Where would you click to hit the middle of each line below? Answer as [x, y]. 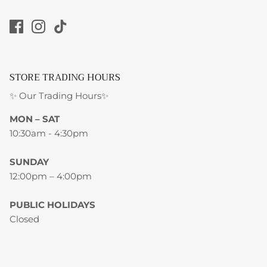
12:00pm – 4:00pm [51, 176]
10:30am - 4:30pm [49, 133]
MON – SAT [35, 119]
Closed [24, 219]
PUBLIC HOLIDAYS [52, 204]
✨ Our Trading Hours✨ [59, 95]
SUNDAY [29, 162]
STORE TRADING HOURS [65, 77]
